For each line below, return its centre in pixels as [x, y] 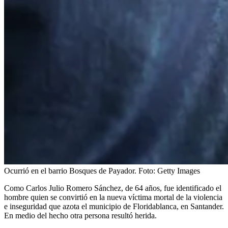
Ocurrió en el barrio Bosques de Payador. [70, 170]
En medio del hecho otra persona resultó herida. [80, 215]
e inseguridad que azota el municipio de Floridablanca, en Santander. [114, 206]
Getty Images [179, 170]
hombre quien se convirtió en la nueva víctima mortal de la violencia [113, 197]
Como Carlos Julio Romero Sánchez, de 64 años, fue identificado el [113, 188]
